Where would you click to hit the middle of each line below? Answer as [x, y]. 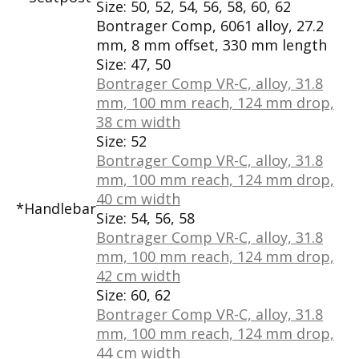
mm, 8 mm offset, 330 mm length [212, 44]
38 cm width [138, 121]
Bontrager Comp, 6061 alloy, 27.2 [210, 25]
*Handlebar [56, 208]
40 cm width [138, 198]
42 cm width [138, 275]
